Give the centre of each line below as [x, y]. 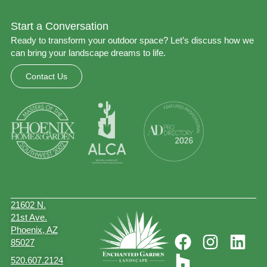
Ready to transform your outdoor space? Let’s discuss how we [132, 40]
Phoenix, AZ [34, 230]
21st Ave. [29, 217]
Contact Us [46, 76]
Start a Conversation [59, 26]
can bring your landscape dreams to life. [88, 53]
